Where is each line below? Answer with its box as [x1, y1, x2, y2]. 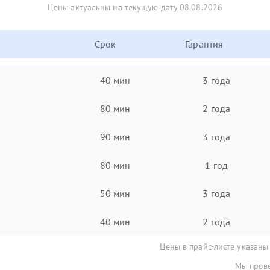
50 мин [99, 187, 131, 199]
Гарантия [185, 38, 224, 50]
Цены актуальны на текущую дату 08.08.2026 [47, 2, 223, 13]
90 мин [99, 130, 131, 143]
